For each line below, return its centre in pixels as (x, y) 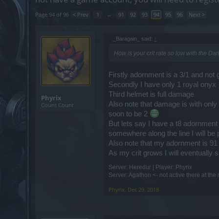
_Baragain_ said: (133, 39)
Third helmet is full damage (151, 94)
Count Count (57, 105)
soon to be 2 (129, 114)
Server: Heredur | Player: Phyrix (150, 167)
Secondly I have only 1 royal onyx (162, 84)
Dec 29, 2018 (143, 189)
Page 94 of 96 (52, 14)
